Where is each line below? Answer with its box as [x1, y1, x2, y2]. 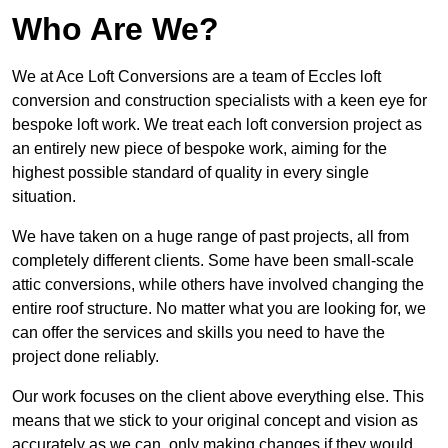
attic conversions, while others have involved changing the [12, 276, 424, 294]
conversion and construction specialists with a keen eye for [12, 92, 427, 110]
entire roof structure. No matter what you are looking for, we [12, 300, 426, 318]
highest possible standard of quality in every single [12, 164, 369, 182]
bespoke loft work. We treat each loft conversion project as [12, 116, 422, 134]
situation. [12, 188, 76, 206]
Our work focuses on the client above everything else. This [12, 388, 424, 406]
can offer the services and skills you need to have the [12, 324, 385, 342]
